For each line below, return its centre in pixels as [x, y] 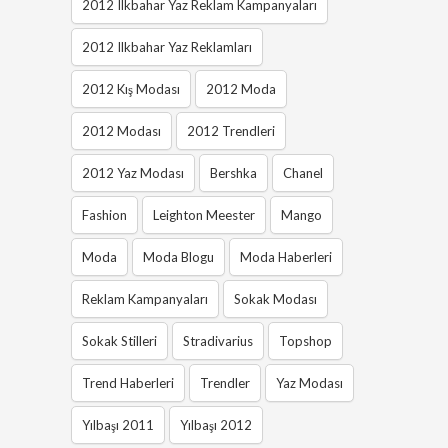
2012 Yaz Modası [133, 173]
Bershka [234, 173]
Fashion [105, 215]
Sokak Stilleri [120, 341]
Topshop [306, 341]
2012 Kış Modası [131, 89]
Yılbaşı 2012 [216, 425]
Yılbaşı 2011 [118, 425]
